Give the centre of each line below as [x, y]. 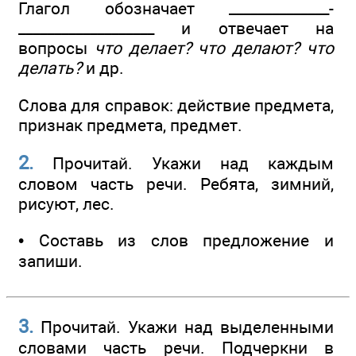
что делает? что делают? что [214, 48]
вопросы [56, 48]
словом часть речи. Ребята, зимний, [176, 184]
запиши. [50, 261]
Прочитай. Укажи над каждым [184, 164]
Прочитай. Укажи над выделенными [184, 327]
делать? [50, 68]
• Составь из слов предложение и [176, 241]
